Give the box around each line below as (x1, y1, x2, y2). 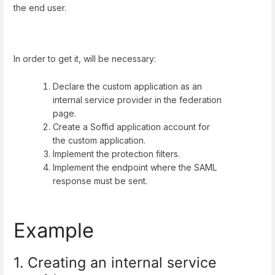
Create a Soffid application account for (53, 122, 210, 133)
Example (14, 217, 94, 242)
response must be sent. (53, 176, 147, 187)
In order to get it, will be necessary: (14, 53, 158, 64)
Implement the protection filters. (53, 149, 180, 160)
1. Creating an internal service (14, 253, 217, 271)
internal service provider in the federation (53, 95, 222, 106)
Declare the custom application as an (53, 81, 202, 92)
